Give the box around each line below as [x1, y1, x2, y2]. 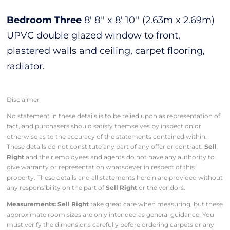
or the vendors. [137, 183, 186, 191]
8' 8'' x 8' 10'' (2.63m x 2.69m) [84, 14, 215, 26]
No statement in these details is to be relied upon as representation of [7, 111, 221, 120]
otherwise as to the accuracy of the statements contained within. [7, 132, 207, 140]
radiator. [7, 60, 45, 72]
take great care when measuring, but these [89, 200, 223, 208]
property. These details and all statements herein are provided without [7, 173, 223, 181]
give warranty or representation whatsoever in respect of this [7, 163, 195, 171]
